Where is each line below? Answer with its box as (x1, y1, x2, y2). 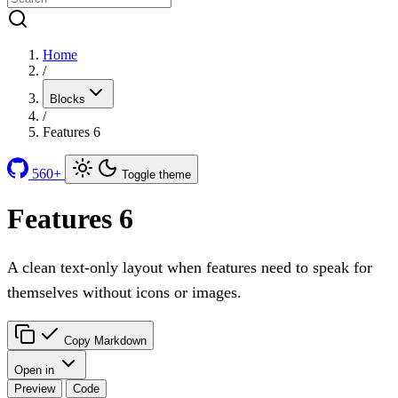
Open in (14, 362, 54, 377)
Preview (14, 381, 55, 395)
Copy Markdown (64, 333, 147, 347)
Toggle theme (122, 168, 191, 181)
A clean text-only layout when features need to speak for (7, 258, 372, 276)
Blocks (50, 92, 85, 106)
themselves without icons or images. (7, 283, 242, 301)
